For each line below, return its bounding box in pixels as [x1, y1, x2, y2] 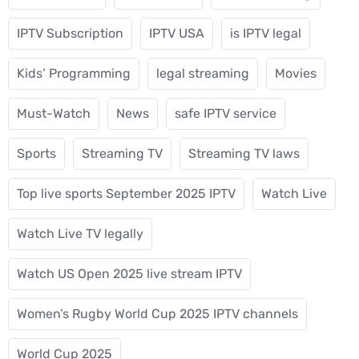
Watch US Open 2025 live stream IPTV [17, 266, 242, 282]
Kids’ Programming [17, 66, 131, 82]
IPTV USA [149, 26, 204, 42]
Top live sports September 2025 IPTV [17, 186, 236, 202]
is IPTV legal [230, 26, 301, 42]
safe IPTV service [175, 106, 276, 122]
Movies [275, 66, 317, 82]
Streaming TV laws [188, 146, 300, 162]
